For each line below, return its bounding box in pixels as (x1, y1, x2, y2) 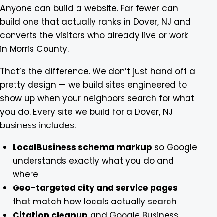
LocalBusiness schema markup (12, 141, 152, 153)
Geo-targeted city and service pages (12, 182, 178, 194)
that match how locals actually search (12, 195, 177, 207)
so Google (152, 141, 197, 153)
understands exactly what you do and (12, 155, 174, 167)
